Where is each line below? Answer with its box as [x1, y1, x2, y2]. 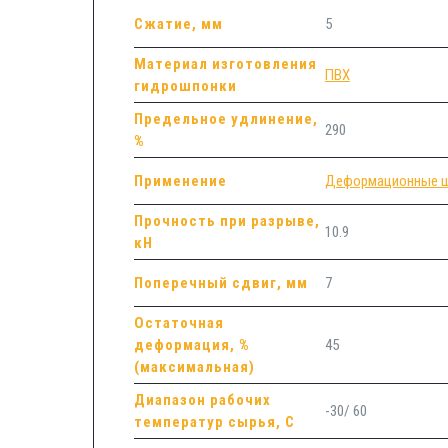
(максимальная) [133, 357, 255, 376]
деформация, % [133, 335, 250, 354]
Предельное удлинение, [133, 109, 318, 128]
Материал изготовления [133, 54, 317, 73]
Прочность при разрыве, [133, 211, 320, 230]
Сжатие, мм [133, 14, 223, 33]
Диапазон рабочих [133, 390, 271, 409]
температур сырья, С [133, 412, 295, 431]
